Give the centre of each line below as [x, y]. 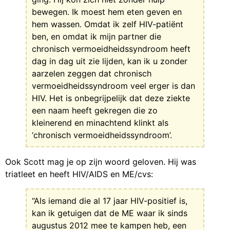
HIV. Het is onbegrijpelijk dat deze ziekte [111, 98]
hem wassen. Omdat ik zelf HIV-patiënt [108, 24]
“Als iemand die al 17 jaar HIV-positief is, [110, 200]
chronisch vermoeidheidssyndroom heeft [111, 49]
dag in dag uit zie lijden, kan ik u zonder [110, 61]
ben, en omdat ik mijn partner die [97, 36]
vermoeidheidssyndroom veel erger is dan [113, 85]
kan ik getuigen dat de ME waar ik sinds [110, 213]
